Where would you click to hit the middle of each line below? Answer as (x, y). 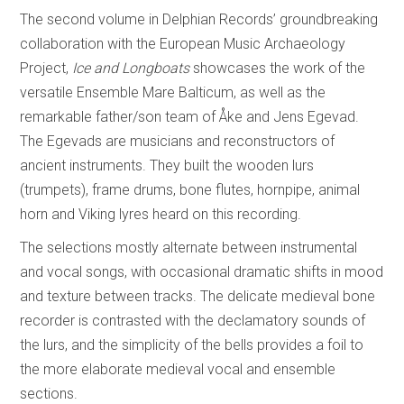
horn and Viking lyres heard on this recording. (161, 214)
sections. (49, 393)
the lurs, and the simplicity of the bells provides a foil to (192, 344)
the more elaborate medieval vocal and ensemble (178, 369)
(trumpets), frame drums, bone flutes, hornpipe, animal (190, 189)
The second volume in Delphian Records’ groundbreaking (199, 19)
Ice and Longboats (131, 68)
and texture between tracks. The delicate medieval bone (198, 296)
